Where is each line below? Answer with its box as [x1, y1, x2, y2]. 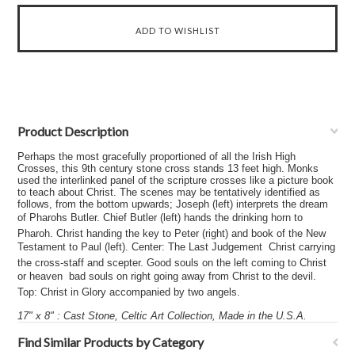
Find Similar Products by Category [17, 334, 204, 349]
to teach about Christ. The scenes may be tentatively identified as [17, 186, 321, 198]
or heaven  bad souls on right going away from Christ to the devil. [17, 270, 317, 282]
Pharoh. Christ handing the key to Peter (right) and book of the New [17, 227, 326, 239]
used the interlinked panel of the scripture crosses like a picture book [17, 174, 334, 186]
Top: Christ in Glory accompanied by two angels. [17, 286, 241, 298]
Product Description [17, 124, 129, 139]
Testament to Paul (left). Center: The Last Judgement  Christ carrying [17, 241, 336, 253]
